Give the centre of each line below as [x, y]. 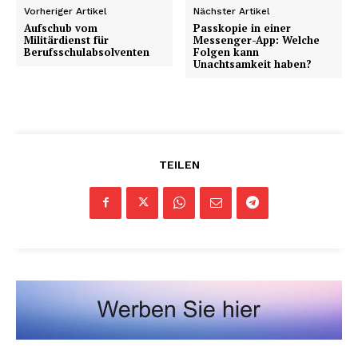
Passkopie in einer [243, 28]
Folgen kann [227, 52]
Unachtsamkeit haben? [253, 64]
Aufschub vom [61, 28]
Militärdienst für [66, 40]
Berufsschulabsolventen [87, 52]
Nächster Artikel [232, 11]
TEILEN [179, 164]
